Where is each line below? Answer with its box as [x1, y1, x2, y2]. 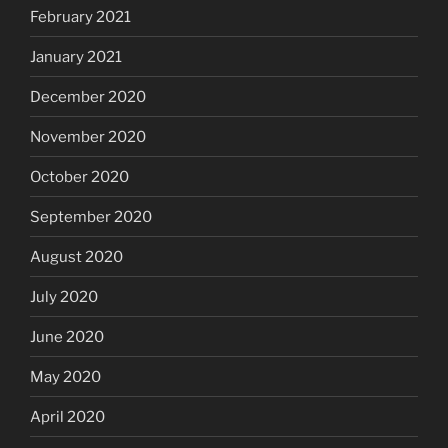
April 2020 [30, 407, 105, 426]
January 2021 [30, 47, 122, 66]
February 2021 [30, 7, 131, 26]
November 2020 [30, 127, 146, 146]
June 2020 [30, 327, 104, 346]
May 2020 [30, 367, 101, 386]
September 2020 [30, 207, 152, 226]
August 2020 [30, 247, 123, 266]
